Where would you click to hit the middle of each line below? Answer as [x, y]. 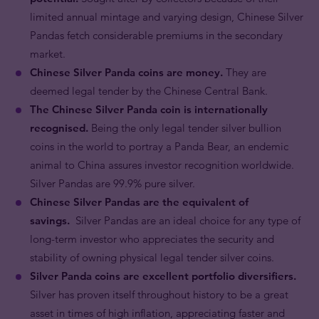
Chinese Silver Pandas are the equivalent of [139, 202]
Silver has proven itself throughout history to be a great [159, 294]
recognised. [59, 128]
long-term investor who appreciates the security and [152, 239]
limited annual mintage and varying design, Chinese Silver [167, 17]
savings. [50, 220]
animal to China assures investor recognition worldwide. [162, 165]
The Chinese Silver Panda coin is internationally [149, 109]
